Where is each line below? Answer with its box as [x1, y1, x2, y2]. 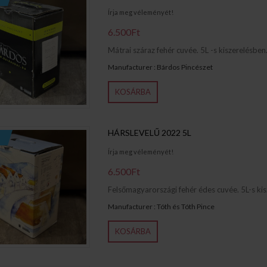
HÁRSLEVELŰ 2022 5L [107, 127, 191, 138]
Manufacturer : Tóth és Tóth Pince [107, 201, 215, 211]
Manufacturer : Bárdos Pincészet [107, 62, 213, 72]
